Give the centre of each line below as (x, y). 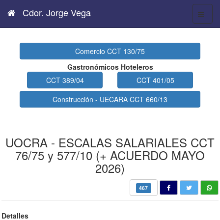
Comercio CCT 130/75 (110, 51)
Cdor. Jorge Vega (55, 12)
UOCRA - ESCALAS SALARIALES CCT (110, 142)
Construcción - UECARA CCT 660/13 (110, 99)
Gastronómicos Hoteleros (110, 67)
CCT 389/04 (65, 80)
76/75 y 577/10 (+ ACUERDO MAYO (110, 155)
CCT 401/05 (155, 80)
